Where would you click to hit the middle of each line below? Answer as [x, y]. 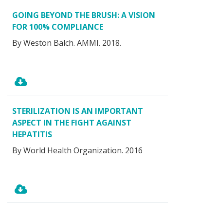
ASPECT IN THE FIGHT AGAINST [72, 122]
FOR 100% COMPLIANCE [58, 27]
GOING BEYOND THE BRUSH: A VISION [84, 15]
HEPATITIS [32, 134]
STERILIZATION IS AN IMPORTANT [78, 111]
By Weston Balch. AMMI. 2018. [67, 43]
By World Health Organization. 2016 [77, 150]
